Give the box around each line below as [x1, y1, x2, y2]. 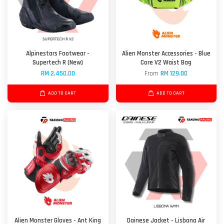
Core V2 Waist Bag [140, 58, 192, 67]
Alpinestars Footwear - [26, 49, 90, 58]
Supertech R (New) [32, 58, 83, 67]
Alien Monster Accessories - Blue [121, 49, 210, 58]
